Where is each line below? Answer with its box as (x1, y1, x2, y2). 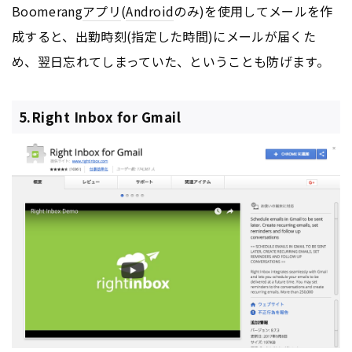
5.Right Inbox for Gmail (18, 107, 181, 127)
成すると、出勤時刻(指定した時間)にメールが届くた (12, 26, 317, 46)
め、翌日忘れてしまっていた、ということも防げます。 (12, 51, 330, 71)
